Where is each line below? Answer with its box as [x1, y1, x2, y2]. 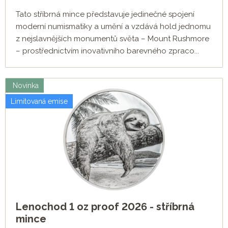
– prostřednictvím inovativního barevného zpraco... [16, 46, 199, 56]
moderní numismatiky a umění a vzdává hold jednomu [16, 22, 211, 32]
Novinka [11, 81, 39, 90]
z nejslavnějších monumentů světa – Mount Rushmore [16, 34, 209, 44]
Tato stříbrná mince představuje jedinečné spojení [16, 10, 194, 19]
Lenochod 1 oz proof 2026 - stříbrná [16, 201, 194, 213]
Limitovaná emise [11, 97, 68, 106]
